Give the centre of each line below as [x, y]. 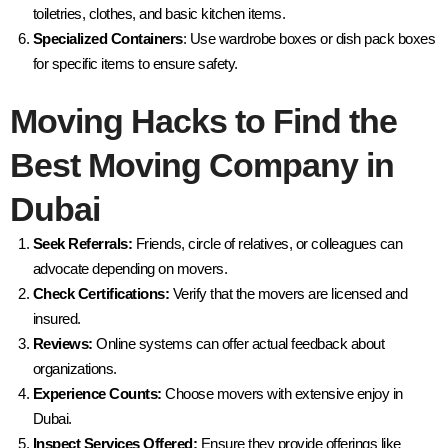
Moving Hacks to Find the [203, 120]
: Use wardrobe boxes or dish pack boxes [308, 39]
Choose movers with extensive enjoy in [282, 393]
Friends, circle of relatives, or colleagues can [268, 243]
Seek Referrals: [84, 243]
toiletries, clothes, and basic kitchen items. [158, 14]
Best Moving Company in [202, 164]
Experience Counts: [97, 393]
